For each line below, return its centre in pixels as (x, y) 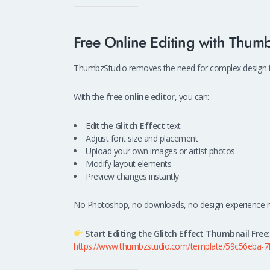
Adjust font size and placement (142, 138)
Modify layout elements (128, 163)
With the (90, 97)
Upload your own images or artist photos (160, 151)
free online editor (140, 97)
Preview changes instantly (132, 176)
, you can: (192, 97)
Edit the (100, 125)
